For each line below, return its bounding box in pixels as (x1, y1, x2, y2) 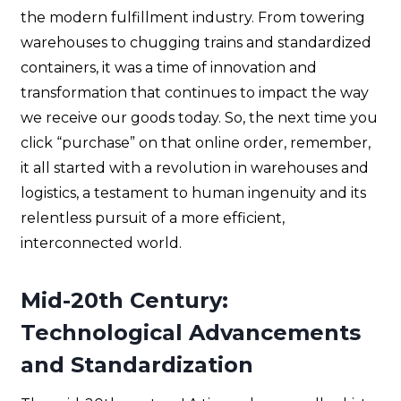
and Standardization (21, 352, 253, 379)
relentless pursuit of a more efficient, (21, 209, 285, 227)
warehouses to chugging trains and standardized (21, 34, 371, 52)
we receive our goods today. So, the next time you (21, 109, 378, 127)
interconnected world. (21, 235, 182, 252)
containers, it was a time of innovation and (21, 59, 317, 77)
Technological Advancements (21, 320, 361, 346)
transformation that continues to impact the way (21, 84, 369, 102)
